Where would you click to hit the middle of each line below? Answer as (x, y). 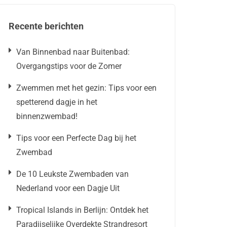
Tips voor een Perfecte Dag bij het (76, 138)
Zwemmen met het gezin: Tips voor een (86, 88)
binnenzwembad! (47, 117)
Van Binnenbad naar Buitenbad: (73, 52)
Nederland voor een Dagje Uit (68, 188)
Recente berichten (46, 26)
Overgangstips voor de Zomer (69, 66)
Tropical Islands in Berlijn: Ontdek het (82, 210)
